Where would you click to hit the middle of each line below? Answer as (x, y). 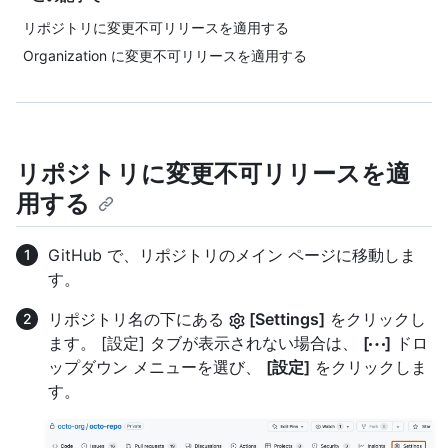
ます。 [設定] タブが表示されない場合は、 (205, 343)
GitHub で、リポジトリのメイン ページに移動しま (232, 255)
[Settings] (285, 319)
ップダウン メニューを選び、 (157, 367)
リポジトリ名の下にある (138, 319)
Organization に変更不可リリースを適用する (165, 55)
